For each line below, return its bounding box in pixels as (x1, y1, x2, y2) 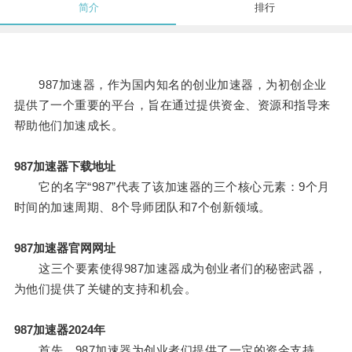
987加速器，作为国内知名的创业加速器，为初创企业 (13, 78, 327, 92)
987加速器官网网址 (13, 241, 115, 255)
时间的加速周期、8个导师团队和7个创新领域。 (13, 200, 271, 214)
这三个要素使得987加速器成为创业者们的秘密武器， (13, 262, 327, 276)
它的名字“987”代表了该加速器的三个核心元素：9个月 (13, 180, 330, 194)
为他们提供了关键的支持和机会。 (13, 282, 197, 296)
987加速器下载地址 (13, 159, 115, 174)
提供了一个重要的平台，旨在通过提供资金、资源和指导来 (13, 98, 331, 112)
